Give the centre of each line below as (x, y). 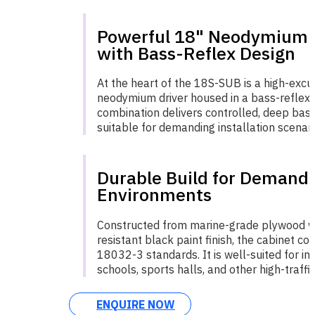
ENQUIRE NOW (135, 305)
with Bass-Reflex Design (196, 53)
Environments (154, 195)
